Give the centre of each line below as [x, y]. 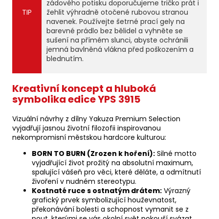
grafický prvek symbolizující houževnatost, [104, 200]
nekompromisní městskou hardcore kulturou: [89, 138]
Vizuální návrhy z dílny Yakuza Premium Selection [96, 119]
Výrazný [176, 191]
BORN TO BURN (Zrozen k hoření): [93, 154]
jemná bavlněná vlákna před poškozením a [120, 50]
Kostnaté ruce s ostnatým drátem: [97, 191]
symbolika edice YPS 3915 [76, 99]
